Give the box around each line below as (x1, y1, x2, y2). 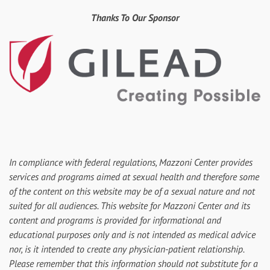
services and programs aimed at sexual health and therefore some (9, 170, 259, 183)
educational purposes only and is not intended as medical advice (9, 228, 256, 240)
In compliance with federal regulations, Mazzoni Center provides (9, 155, 253, 168)
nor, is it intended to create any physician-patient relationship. (9, 242, 244, 255)
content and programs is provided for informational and (9, 213, 221, 226)
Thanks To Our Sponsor (91, 11, 179, 24)
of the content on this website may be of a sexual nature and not (9, 184, 255, 197)
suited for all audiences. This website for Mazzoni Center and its (9, 199, 250, 212)
